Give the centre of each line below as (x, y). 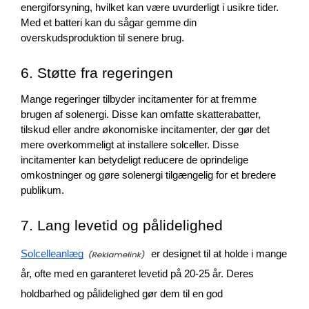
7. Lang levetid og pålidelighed (122, 226)
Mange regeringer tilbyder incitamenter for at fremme (139, 99)
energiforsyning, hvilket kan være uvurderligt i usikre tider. (150, 8)
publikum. (42, 190)
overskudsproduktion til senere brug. (104, 38)
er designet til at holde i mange (218, 254)
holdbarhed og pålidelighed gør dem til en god (122, 294)
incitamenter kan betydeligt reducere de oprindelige (134, 160)
